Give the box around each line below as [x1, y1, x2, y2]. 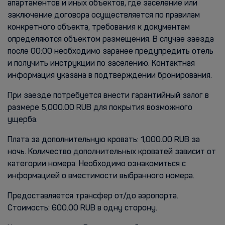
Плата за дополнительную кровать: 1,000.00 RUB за [8, 136, 200, 144]
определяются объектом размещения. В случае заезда [8, 36, 214, 44]
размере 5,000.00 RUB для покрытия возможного [8, 104, 192, 112]
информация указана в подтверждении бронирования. [8, 72, 212, 80]
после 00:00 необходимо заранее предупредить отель [8, 48, 213, 56]
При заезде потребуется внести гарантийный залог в [8, 92, 209, 100]
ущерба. [8, 116, 38, 124]
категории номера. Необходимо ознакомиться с [8, 160, 186, 168]
